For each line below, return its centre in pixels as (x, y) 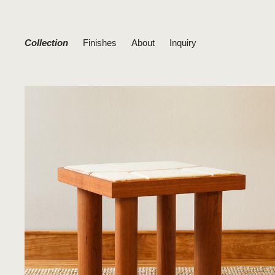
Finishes (100, 43)
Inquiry (183, 43)
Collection (47, 43)
